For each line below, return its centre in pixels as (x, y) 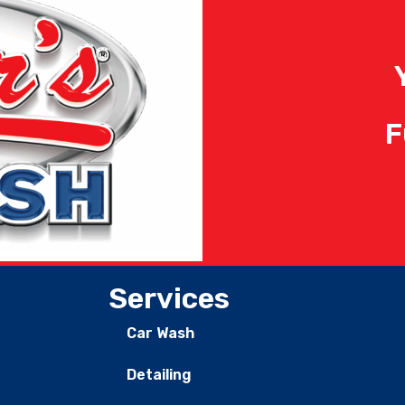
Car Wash (160, 334)
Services (169, 299)
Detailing (159, 375)
